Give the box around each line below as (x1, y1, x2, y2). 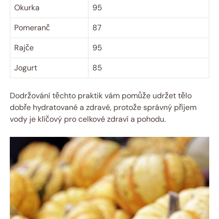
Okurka (14, 2, 40, 13)
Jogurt (14, 63, 37, 73)
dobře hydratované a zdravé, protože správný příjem (10, 102, 197, 113)
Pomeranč (14, 22, 50, 33)
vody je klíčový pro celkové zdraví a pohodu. (10, 114, 166, 125)
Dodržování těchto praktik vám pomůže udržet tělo (10, 90, 192, 101)
